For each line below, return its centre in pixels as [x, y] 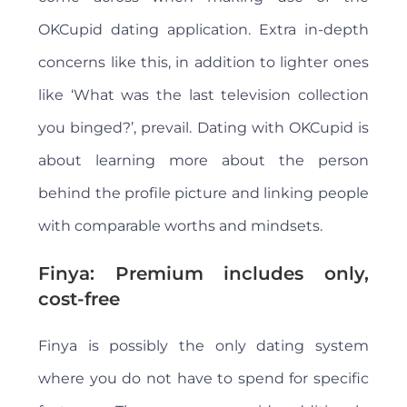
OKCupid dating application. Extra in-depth [203, 30]
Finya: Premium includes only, [203, 274]
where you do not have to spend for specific [203, 379]
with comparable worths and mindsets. [181, 226]
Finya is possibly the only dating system [203, 346]
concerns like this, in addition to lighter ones [203, 63]
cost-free [79, 299]
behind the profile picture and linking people [203, 194]
